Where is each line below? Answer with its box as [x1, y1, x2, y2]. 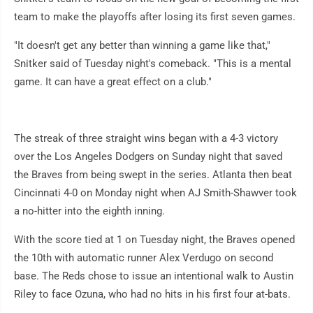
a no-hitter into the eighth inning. [14, 205, 165, 218]
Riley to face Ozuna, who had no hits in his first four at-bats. [14, 288, 291, 301]
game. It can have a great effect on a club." [14, 75, 212, 89]
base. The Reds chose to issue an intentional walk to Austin [14, 270, 293, 283]
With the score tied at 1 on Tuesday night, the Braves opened [14, 233, 295, 247]
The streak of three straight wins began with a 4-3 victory [14, 132, 278, 145]
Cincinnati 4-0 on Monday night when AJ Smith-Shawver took [14, 187, 297, 200]
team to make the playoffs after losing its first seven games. [14, 10, 296, 24]
